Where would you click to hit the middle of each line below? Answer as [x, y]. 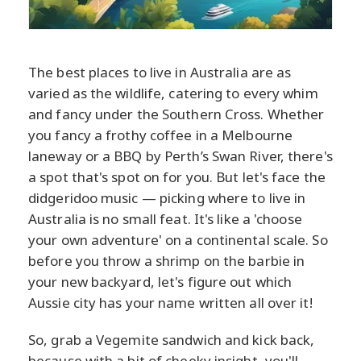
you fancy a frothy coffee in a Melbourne [161, 135]
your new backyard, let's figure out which [160, 281]
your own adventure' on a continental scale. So [178, 239]
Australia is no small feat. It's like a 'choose [165, 218]
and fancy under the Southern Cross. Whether [176, 114]
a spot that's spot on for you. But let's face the [177, 176]
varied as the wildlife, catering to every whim [173, 93]
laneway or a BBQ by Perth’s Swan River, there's [180, 156]
